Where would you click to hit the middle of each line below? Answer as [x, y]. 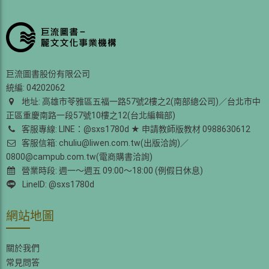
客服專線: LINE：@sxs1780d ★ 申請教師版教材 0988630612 [135, 129]
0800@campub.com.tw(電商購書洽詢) [79, 157]
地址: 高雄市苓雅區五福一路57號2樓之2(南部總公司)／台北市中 [140, 102]
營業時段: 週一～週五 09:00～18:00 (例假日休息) [110, 171]
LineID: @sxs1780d [57, 185]
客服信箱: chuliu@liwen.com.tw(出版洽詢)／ [104, 143]
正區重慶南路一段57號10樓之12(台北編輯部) [91, 116]
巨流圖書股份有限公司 [48, 74]
